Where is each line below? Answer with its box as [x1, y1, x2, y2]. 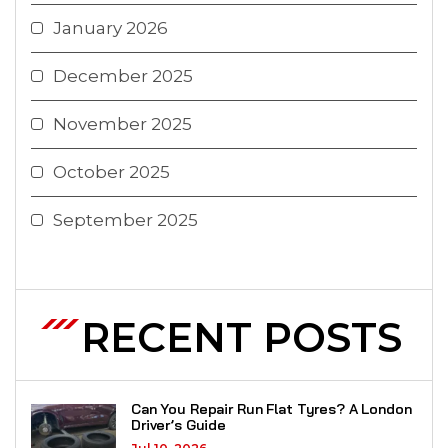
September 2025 [53, 210, 198, 231]
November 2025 [53, 114, 192, 135]
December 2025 [53, 66, 193, 87]
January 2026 [53, 18, 168, 39]
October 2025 [53, 162, 170, 183]
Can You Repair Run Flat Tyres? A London [131, 400, 412, 419]
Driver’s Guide [131, 416, 227, 435]
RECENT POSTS [81, 313, 402, 363]
